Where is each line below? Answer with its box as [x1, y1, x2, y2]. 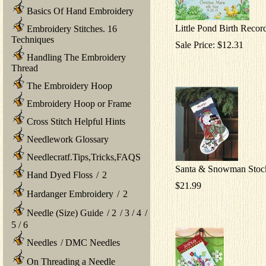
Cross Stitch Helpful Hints [24, 116, 125, 126]
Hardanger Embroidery [24, 188, 113, 199]
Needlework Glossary [24, 134, 109, 144]
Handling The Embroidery [24, 52, 126, 62]
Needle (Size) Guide [24, 207, 103, 218]
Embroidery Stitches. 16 [24, 23, 117, 34]
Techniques [11, 34, 54, 45]
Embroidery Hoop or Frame [24, 98, 131, 109]
